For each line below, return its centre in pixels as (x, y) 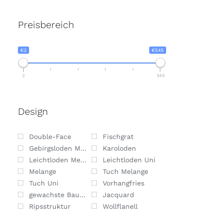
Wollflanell (120, 206)
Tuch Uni (44, 183)
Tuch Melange (126, 171)
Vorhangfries (124, 183)
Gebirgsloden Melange (55, 148)
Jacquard (119, 194)
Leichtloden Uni (129, 160)
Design (33, 112)
